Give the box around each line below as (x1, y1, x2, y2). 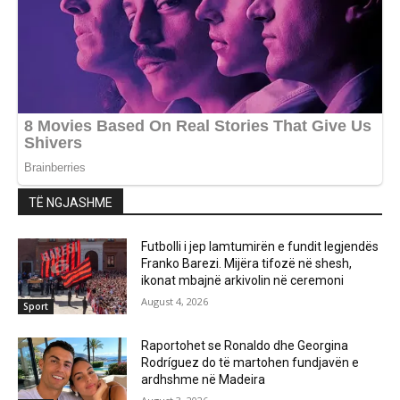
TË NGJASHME (29, 195, 112, 210)
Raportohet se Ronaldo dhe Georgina (141, 338, 349, 354)
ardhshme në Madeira (141, 372, 266, 387)
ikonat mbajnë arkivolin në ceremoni (141, 272, 345, 287)
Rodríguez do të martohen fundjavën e (141, 355, 360, 371)
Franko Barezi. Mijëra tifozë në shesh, (141, 255, 353, 271)
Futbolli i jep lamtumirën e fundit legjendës (141, 238, 379, 254)
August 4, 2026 (141, 294, 209, 308)
